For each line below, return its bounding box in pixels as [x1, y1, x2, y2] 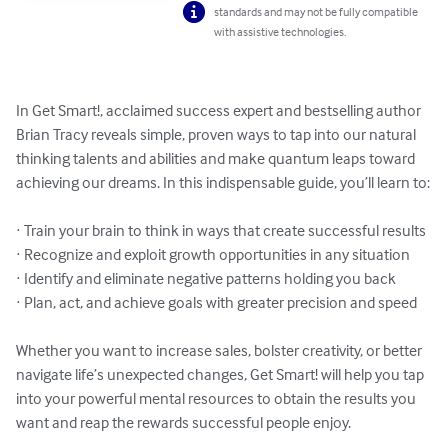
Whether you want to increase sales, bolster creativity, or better [16, 340, 425, 361]
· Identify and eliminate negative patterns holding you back [16, 268, 396, 289]
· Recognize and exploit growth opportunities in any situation [16, 244, 410, 265]
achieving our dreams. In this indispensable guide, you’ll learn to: [16, 172, 430, 193]
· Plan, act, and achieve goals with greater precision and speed [16, 292, 417, 313]
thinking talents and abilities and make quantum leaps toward [16, 148, 418, 169]
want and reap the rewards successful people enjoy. [16, 412, 351, 433]
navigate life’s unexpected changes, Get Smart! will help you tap [16, 364, 427, 385]
